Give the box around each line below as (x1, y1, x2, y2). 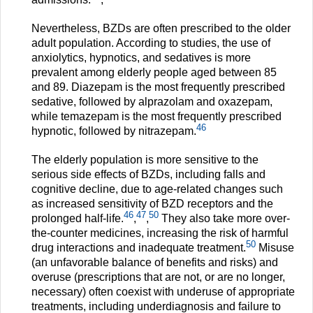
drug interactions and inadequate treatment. (31, 242, 246, 254)
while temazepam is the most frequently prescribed (31, 110, 282, 123)
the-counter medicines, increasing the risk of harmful (31, 227, 289, 240)
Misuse (256, 242, 294, 254)
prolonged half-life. (31, 212, 124, 225)
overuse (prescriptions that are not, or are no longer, (31, 271, 285, 284)
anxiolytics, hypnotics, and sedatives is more (31, 52, 251, 64)
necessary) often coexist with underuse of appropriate (31, 286, 295, 298)
